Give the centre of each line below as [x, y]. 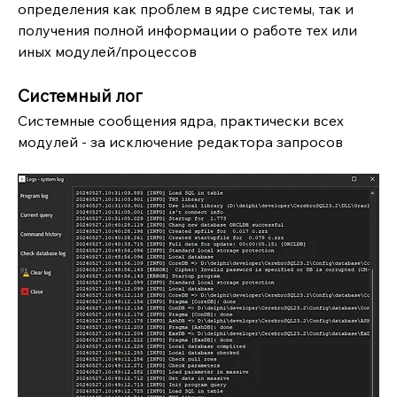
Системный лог [80, 96]
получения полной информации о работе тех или [187, 31]
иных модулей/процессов [109, 52]
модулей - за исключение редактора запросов [180, 142]
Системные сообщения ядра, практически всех [181, 121]
